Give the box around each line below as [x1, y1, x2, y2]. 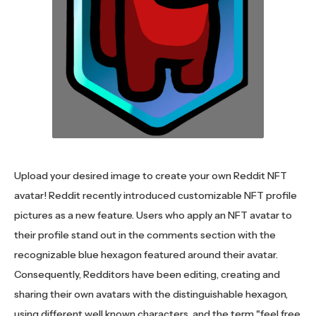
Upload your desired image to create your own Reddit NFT [14, 169, 287, 183]
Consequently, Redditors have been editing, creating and [14, 268, 280, 281]
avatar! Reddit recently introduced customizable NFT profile [14, 189, 297, 202]
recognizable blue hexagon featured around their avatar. [14, 248, 278, 262]
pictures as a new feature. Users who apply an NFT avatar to [14, 209, 292, 222]
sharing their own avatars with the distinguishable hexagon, [14, 288, 288, 301]
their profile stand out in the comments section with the [14, 229, 276, 242]
